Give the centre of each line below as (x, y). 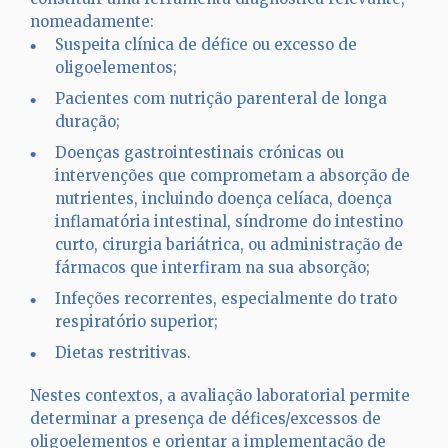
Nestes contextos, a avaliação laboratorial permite (220, 395)
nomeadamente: (92, 21)
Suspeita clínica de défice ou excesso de (206, 44)
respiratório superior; (136, 321)
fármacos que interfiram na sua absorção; (212, 267)
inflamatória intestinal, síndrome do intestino (229, 221)
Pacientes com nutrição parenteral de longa (221, 98)
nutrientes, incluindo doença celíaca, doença (223, 198)
